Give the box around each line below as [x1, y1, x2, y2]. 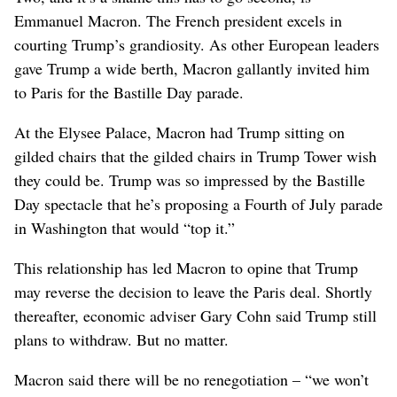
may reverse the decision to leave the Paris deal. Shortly [14, 280, 372, 302]
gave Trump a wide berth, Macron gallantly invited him [14, 57, 370, 79]
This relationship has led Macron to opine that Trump [14, 256, 358, 278]
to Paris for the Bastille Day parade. [14, 81, 244, 103]
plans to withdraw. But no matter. [14, 328, 229, 350]
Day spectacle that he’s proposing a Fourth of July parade [14, 192, 383, 214]
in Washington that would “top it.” [14, 216, 235, 238]
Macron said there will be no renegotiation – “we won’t [14, 368, 369, 390]
